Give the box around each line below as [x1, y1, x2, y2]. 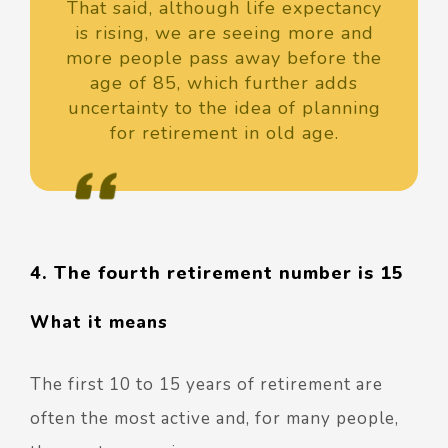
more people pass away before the [66, 45, 382, 70]
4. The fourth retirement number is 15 [30, 260, 404, 285]
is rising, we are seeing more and [74, 20, 374, 45]
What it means [30, 310, 168, 334]
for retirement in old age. [109, 120, 339, 145]
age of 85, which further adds [90, 70, 358, 95]
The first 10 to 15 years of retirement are [30, 372, 383, 396]
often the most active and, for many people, [30, 406, 399, 430]
